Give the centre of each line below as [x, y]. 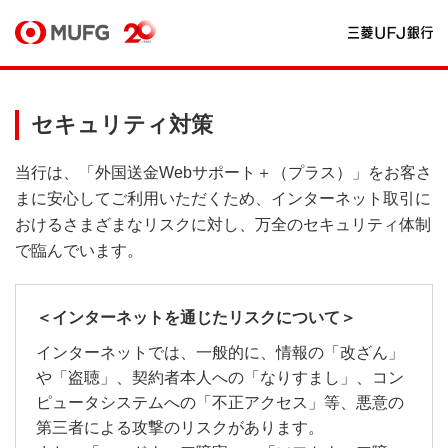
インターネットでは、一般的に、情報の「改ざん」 [220, 353]
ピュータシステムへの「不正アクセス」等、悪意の [220, 403]
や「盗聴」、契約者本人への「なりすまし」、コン [220, 378]
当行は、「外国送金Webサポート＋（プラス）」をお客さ [223, 173]
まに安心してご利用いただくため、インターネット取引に [223, 199]
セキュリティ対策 [122, 125]
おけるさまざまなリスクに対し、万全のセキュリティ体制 [223, 225]
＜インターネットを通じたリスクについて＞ [196, 318]
